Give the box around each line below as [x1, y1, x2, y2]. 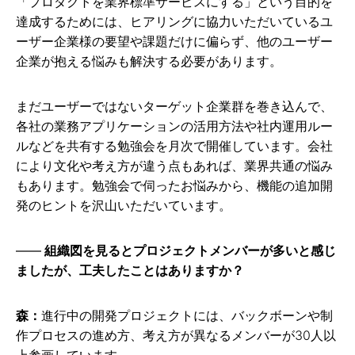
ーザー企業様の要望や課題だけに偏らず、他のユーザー [16, 32, 333, 49]
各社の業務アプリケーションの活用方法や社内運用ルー [16, 117, 333, 134]
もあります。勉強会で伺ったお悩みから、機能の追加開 [16, 177, 333, 193]
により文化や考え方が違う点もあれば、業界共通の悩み [16, 157, 333, 174]
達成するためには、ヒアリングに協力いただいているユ [16, 13, 333, 29]
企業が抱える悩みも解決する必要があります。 [16, 52, 282, 69]
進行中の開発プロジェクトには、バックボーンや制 [41, 307, 333, 323]
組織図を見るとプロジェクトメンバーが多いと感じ [44, 242, 336, 258]
